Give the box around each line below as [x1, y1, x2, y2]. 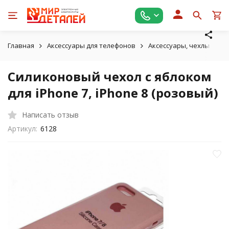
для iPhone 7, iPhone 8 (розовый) [8, 84, 218, 101]
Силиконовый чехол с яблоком [8, 68, 212, 85]
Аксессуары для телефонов [47, 41, 135, 50]
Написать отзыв [22, 109, 79, 120]
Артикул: [8, 124, 37, 133]
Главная [8, 41, 34, 50]
